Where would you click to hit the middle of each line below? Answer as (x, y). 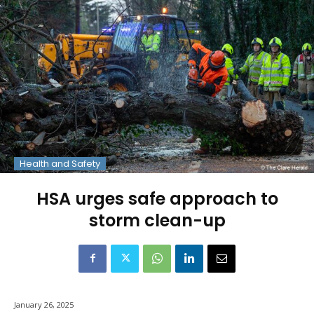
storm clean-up (157, 220)
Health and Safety (60, 163)
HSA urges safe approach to (157, 198)
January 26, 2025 (44, 304)
